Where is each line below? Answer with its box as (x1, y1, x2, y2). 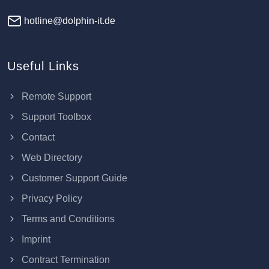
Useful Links (7, 59, 79, 73)
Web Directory (19, 153, 82, 163)
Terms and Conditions (19, 214, 115, 225)
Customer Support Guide (19, 173, 127, 184)
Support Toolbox (19, 112, 91, 122)
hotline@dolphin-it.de (22, 15, 115, 26)
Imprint (19, 234, 50, 245)
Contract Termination (19, 255, 110, 265)
